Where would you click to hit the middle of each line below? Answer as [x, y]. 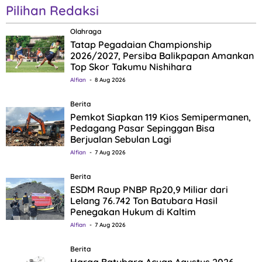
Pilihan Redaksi [52, 11]
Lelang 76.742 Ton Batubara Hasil [144, 201]
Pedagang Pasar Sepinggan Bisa [142, 128]
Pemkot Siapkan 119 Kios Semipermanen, [161, 117]
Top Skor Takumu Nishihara [131, 67]
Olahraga [86, 32]
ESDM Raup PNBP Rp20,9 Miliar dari [149, 190]
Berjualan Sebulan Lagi [121, 139]
